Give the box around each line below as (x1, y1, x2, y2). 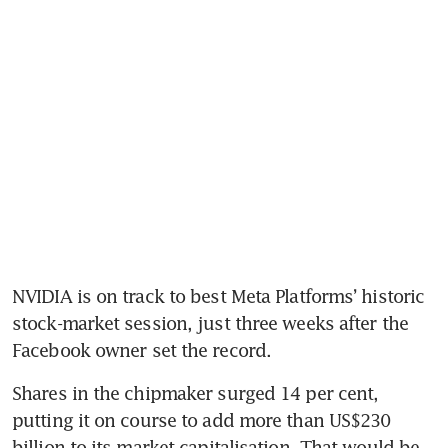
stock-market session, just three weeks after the (12, 311, 408, 334)
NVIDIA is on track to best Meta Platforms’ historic (12, 284, 425, 307)
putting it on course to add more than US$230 (12, 408, 391, 431)
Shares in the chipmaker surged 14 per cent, (12, 381, 379, 404)
